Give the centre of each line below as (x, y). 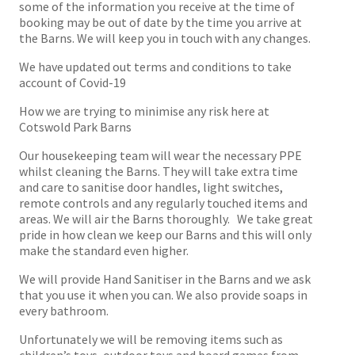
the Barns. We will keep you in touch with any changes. (165, 38)
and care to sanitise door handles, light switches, (151, 187)
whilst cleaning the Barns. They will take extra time (158, 171)
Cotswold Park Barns (75, 126)
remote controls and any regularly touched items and (163, 202)
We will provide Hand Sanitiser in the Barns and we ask (165, 279)
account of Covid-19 (73, 82)
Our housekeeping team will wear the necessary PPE (160, 155)
